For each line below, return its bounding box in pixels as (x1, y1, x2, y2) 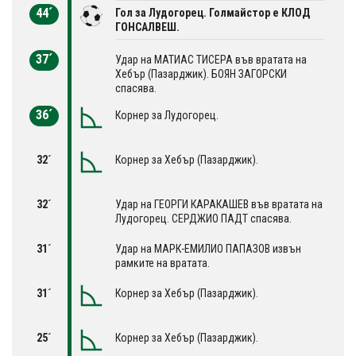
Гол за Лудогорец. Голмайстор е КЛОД (115, 6, 310, 19)
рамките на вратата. (115, 256, 210, 269)
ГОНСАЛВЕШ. (115, 20, 180, 33)
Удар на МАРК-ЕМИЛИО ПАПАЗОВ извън (115, 242, 301, 255)
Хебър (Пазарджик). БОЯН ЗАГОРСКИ (115, 67, 287, 80)
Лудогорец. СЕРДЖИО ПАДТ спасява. (115, 211, 292, 225)
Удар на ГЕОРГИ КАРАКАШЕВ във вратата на (115, 197, 323, 211)
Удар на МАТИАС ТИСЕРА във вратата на (115, 52, 307, 66)
